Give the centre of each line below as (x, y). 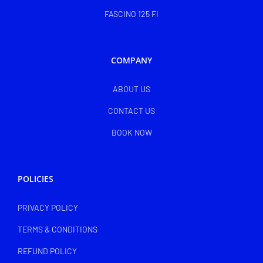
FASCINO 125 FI (131, 14)
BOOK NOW (131, 133)
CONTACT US (131, 111)
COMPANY (131, 60)
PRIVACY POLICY (48, 208)
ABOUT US (131, 89)
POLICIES (36, 179)
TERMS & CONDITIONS (58, 230)
